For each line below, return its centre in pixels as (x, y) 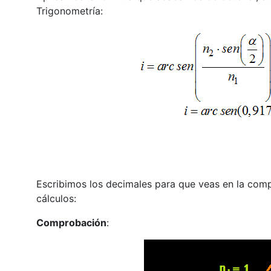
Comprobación (71, 222)
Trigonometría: (69, 11)
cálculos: (56, 198)
